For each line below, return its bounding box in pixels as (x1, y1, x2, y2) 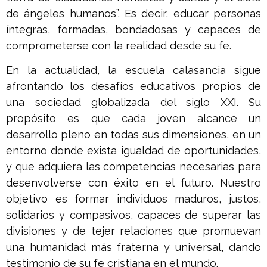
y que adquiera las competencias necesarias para (6, 160, 261, 173)
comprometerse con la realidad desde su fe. (6, 39, 231, 52)
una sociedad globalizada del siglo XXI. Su (6, 96, 261, 109)
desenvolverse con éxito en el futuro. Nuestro (6, 176, 261, 190)
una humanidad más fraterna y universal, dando (6, 241, 261, 254)
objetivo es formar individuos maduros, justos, (6, 193, 261, 206)
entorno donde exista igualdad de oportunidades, (6, 144, 261, 157)
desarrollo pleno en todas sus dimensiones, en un (6, 128, 261, 141)
